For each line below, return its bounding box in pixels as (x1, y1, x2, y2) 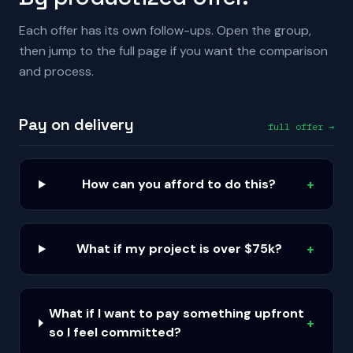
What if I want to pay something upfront (49, 305, 305, 321)
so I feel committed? (49, 324, 182, 340)
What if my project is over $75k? (76, 240, 282, 257)
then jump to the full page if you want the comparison (19, 43, 328, 59)
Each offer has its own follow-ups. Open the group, (19, 22, 311, 39)
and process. (19, 63, 94, 80)
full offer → (268, 121, 334, 132)
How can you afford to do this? (82, 176, 277, 192)
